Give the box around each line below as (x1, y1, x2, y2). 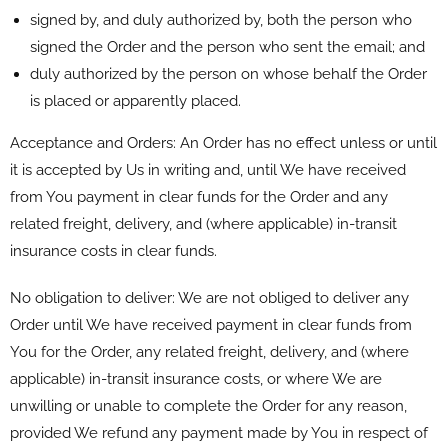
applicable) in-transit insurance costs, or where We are (10, 369, 382, 388)
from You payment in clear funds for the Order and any (10, 187, 388, 206)
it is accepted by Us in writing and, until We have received (10, 160, 406, 179)
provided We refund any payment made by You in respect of (10, 423, 428, 442)
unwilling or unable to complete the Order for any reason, (10, 396, 407, 415)
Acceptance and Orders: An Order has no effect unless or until (10, 133, 437, 152)
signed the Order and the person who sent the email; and (30, 37, 425, 56)
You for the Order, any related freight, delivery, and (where (10, 342, 409, 361)
